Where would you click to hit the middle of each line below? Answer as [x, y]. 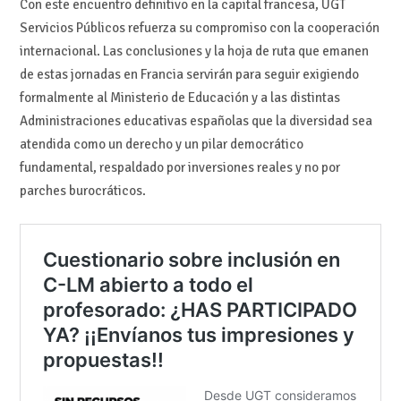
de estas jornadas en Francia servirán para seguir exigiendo [189, 74]
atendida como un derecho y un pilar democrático [161, 144]
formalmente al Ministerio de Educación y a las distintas [179, 97]
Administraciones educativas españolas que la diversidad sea [196, 120]
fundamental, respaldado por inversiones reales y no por [179, 167]
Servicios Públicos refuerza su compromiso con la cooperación [199, 27]
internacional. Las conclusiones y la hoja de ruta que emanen [194, 51]
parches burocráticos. [82, 190]
